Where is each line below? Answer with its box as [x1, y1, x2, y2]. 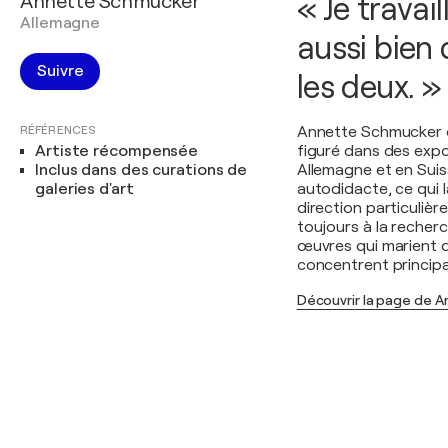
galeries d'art [35, 180, 134, 198]
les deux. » [296, 69, 442, 106]
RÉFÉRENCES [20, 123, 96, 137]
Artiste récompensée [35, 142, 199, 160]
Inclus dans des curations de [35, 161, 248, 179]
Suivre [37, 62, 84, 80]
